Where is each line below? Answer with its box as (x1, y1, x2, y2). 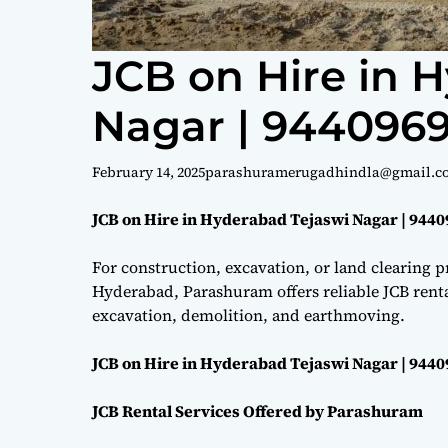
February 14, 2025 (92, 161, 205, 182)
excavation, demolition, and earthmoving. (92, 303, 405, 326)
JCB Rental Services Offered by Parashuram (92, 399, 423, 422)
